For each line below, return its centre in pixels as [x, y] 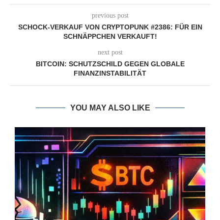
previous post [110, 15]
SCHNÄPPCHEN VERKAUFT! [110, 36]
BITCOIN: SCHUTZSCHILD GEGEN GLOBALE [110, 64]
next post [110, 52]
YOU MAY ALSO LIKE [110, 108]
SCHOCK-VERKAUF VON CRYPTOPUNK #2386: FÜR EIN [110, 27]
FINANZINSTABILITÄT [110, 73]
